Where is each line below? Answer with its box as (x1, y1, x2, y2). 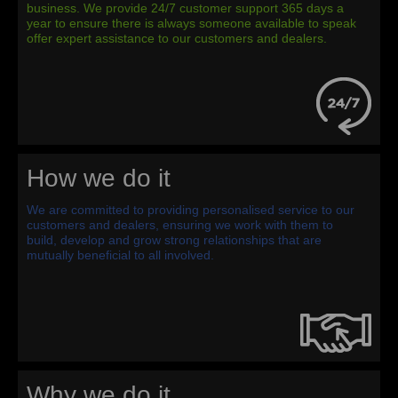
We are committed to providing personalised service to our (27, 202, 354, 217)
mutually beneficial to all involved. (27, 247, 214, 262)
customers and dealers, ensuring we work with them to (27, 217, 333, 232)
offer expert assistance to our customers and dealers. (27, 30, 327, 45)
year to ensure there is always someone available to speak (27, 15, 356, 30)
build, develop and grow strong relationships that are (27, 232, 322, 247)
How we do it (27, 163, 171, 192)
